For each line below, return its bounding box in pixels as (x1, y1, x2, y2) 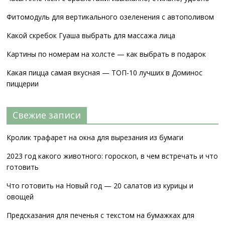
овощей (7, 192, 34, 202)
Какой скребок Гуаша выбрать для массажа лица (7, 31, 176, 41)
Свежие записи (13, 109, 81, 122)
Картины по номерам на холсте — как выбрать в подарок (7, 49, 206, 59)
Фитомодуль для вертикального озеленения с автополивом (7, 12, 214, 22)
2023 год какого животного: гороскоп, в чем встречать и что (7, 151, 218, 161)
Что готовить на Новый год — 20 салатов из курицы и (7, 181, 194, 191)
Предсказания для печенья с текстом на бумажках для (7, 210, 195, 220)
